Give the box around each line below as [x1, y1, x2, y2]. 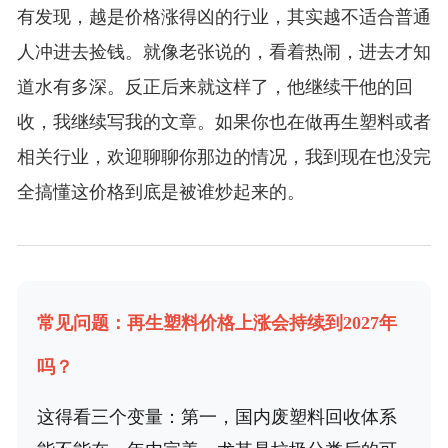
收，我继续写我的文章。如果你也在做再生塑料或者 [16, 112, 431, 133]
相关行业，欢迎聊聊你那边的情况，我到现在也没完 [16, 147, 431, 168]
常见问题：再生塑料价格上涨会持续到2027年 [36, 313, 397, 334]
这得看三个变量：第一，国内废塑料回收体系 [36, 407, 397, 428]
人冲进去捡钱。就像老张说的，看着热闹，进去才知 [16, 42, 431, 63]
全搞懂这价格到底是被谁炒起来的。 [16, 182, 305, 203]
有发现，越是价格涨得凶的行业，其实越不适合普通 [16, 7, 431, 28]
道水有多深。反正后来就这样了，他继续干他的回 [16, 77, 413, 98]
